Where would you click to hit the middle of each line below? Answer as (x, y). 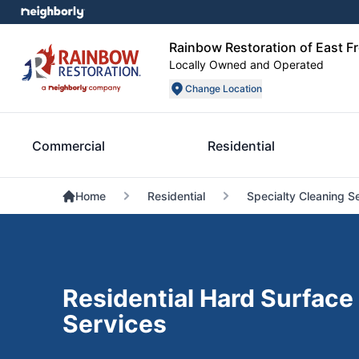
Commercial (69, 145)
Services (114, 324)
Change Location (224, 89)
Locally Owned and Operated (246, 65)
